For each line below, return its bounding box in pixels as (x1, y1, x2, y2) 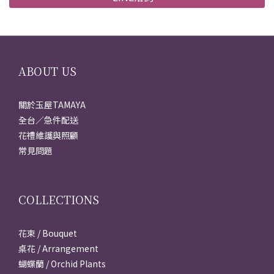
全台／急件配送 (18, 114, 78, 126)
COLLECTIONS (18, 191, 99, 207)
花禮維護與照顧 (18, 129, 78, 141)
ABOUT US (18, 63, 76, 79)
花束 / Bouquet (18, 227, 77, 239)
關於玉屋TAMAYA (18, 98, 86, 111)
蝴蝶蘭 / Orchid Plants (18, 257, 106, 270)
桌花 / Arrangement (18, 242, 98, 254)
